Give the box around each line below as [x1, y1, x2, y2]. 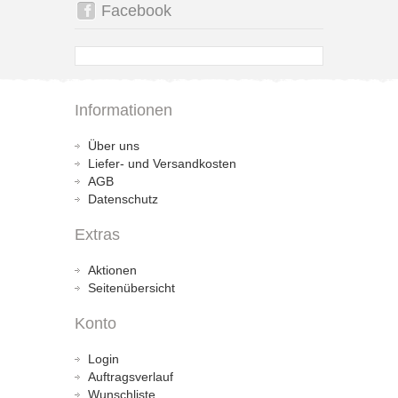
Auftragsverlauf [88, 370, 173, 384]
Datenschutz [88, 192, 158, 206]
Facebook [101, 2, 171, 20]
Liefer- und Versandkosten [88, 156, 236, 171]
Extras [75, 226, 120, 243]
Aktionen [88, 263, 137, 277]
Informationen [75, 101, 172, 119]
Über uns [88, 139, 139, 153]
